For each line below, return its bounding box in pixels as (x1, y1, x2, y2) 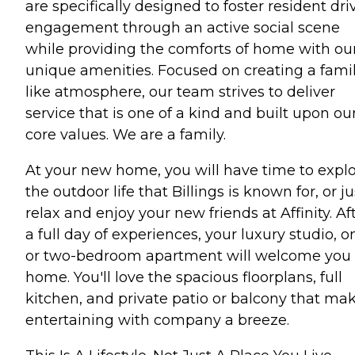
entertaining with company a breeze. (25, 311, 289, 329)
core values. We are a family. (25, 125, 226, 143)
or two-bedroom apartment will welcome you (25, 246, 351, 265)
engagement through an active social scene (25, 18, 340, 36)
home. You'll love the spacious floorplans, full (25, 268, 342, 286)
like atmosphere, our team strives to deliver (25, 82, 335, 101)
